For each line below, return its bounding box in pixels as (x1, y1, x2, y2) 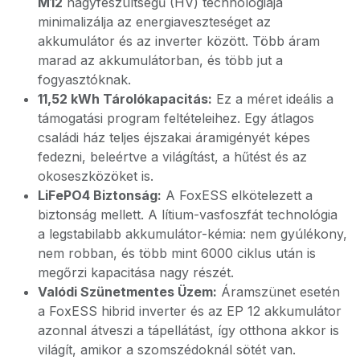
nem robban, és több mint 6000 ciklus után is (38, 245, 316, 261)
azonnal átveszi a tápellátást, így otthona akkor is (38, 322, 339, 338)
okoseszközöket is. (38, 168, 153, 184)
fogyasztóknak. (38, 72, 131, 88)
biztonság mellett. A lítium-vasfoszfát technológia (38, 207, 337, 223)
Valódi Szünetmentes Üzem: (38, 284, 217, 300)
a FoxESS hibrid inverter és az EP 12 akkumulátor (38, 303, 342, 319)
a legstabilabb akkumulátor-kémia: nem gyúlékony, (38, 226, 347, 242)
